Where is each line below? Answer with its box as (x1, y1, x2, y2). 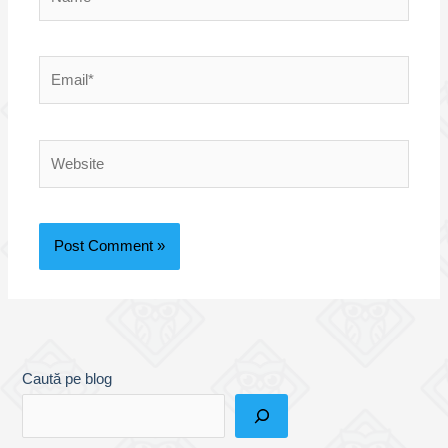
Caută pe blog (22, 371, 113, 388)
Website (38, 142, 92, 159)
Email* (38, 59, 82, 76)
